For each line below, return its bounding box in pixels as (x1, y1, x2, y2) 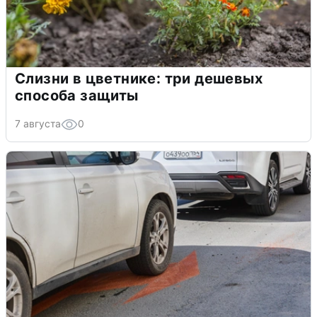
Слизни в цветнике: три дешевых (15, 69, 263, 87)
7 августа (15, 117, 61, 129)
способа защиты (15, 86, 139, 104)
